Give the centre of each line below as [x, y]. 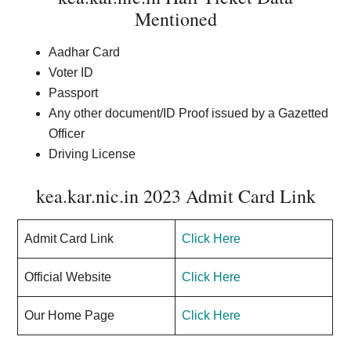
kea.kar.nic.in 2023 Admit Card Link [175, 196]
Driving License [92, 154]
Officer [67, 134]
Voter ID [71, 72]
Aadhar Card [85, 52]
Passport [74, 93]
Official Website [68, 277]
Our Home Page [70, 315]
